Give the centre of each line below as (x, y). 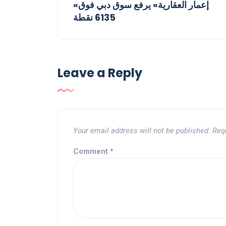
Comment (92, 152)
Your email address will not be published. (142, 131)
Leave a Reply (100, 73)
